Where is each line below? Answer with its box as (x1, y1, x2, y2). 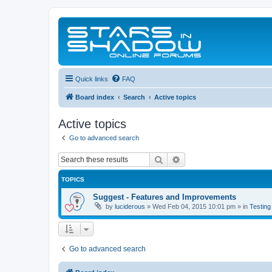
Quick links (75, 75, 108, 83)
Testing (250, 202, 271, 210)
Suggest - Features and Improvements (93, 192, 236, 202)
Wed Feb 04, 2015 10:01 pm (152, 202, 236, 210)
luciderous (115, 202, 145, 210)
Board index (75, 93, 114, 101)
